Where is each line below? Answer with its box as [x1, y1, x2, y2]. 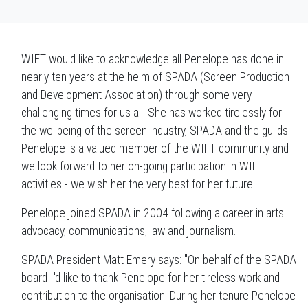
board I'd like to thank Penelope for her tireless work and [21, 271, 280, 285]
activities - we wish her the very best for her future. [21, 177, 255, 192]
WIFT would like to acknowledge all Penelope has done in [21, 52, 284, 67]
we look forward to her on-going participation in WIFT [21, 159, 264, 174]
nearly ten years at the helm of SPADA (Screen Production [21, 70, 289, 85]
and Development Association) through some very [21, 88, 252, 102]
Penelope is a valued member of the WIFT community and [21, 142, 289, 156]
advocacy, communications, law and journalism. [21, 224, 236, 239]
